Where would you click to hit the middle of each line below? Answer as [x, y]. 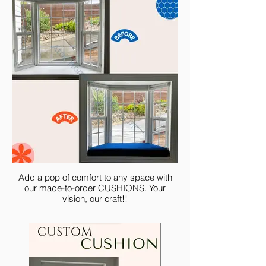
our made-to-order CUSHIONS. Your [95, 188]
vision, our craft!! [95, 199]
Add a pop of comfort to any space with [95, 177]
